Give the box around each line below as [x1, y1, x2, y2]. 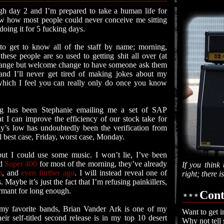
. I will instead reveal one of [74, 168, 167, 177]
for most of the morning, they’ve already [37, 159, 167, 168]
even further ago [21, 168, 74, 177]
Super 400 [4, 159, 37, 168]
